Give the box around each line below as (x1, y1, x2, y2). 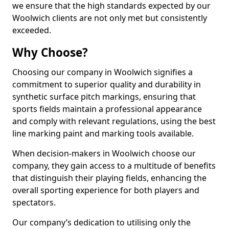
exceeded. (12, 25, 51, 36)
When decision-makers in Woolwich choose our (12, 148, 196, 159)
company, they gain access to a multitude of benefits (12, 160, 216, 171)
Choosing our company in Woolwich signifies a (12, 66, 193, 78)
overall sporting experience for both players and (12, 185, 199, 196)
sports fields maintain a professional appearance (12, 103, 202, 114)
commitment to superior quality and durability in (12, 79, 201, 90)
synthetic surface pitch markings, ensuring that (12, 91, 196, 102)
